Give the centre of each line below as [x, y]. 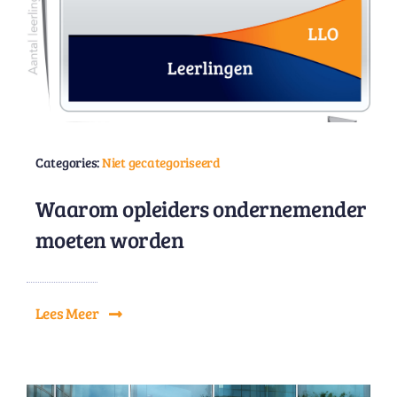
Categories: [68, 162]
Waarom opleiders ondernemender [201, 208]
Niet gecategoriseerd [161, 162]
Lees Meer [67, 313]
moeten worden [109, 239]
